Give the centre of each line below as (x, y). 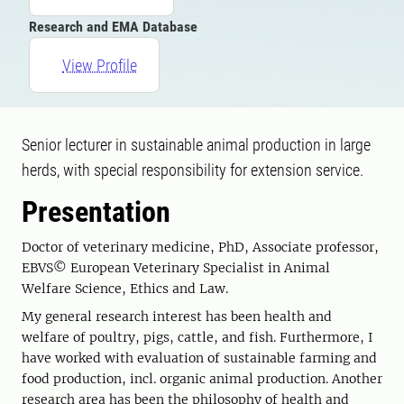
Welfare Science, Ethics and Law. (125, 289)
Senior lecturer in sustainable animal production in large (196, 145)
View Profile (100, 65)
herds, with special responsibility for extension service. (193, 170)
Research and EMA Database (113, 27)
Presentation (96, 212)
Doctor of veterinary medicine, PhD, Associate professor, (200, 247)
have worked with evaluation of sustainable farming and (199, 358)
